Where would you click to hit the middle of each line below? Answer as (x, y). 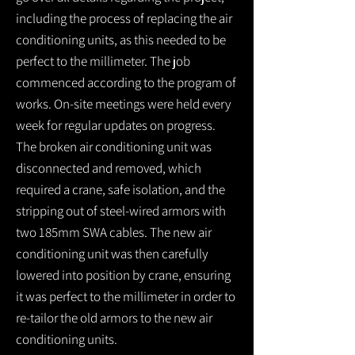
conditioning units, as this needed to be (121, 40)
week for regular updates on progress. (116, 125)
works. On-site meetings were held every (124, 104)
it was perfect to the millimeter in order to (126, 296)
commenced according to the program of (126, 82)
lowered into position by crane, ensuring (123, 275)
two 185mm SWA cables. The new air (114, 232)
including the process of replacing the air (124, 18)
